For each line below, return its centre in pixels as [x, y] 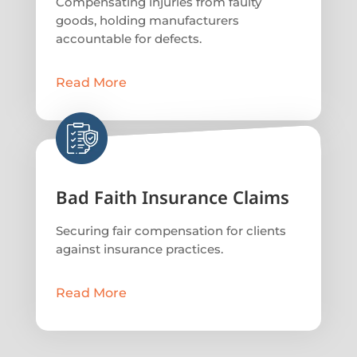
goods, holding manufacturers [147, 20]
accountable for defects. [128, 38]
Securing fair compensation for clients [171, 230]
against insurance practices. [139, 249]
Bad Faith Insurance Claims [172, 196]
